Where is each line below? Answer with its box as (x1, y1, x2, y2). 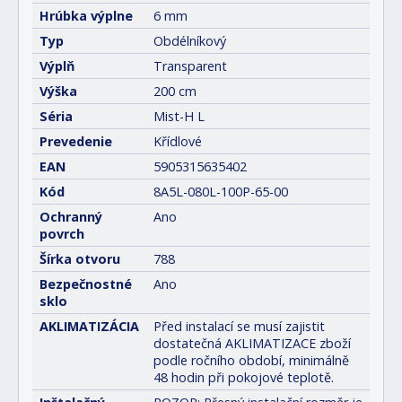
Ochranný (39, 208, 102, 225)
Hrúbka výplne (39, 7, 133, 24)
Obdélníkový (153, 32, 226, 49)
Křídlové (153, 133, 202, 150)
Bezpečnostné (39, 275, 132, 293)
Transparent (153, 57, 227, 74)
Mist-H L (153, 108, 205, 125)
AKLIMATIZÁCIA (39, 318, 139, 335)
